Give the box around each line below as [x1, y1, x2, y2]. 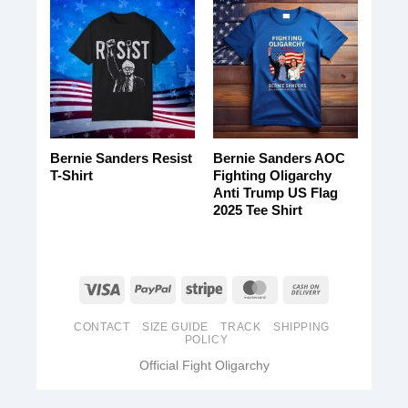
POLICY [184, 332, 229, 346]
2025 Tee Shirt [212, 202, 302, 219]
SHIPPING [272, 320, 330, 333]
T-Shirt [49, 168, 93, 184]
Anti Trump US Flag [212, 185, 338, 201]
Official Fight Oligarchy [138, 357, 270, 372]
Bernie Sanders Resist [49, 150, 192, 167]
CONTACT [74, 320, 130, 333]
